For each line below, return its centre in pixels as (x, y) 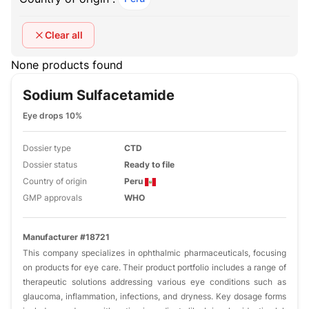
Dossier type (47, 148)
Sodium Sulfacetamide (99, 95)
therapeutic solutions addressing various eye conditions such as (154, 282)
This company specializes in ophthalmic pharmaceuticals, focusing (154, 253)
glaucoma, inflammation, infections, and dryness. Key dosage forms (154, 296)
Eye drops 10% (52, 116)
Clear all (64, 35)
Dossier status (50, 165)
